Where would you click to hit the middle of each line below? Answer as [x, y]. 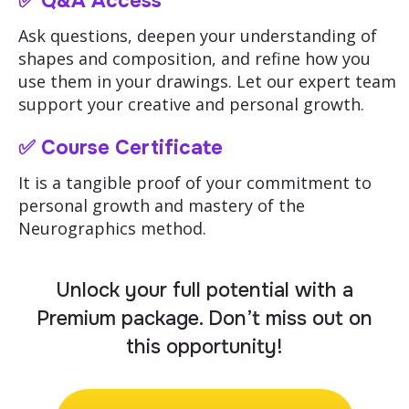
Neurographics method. [112, 229]
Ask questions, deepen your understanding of [198, 36]
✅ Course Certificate [121, 148]
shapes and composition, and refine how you [194, 59]
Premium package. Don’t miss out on [204, 319]
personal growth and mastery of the [162, 206]
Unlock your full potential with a [204, 291]
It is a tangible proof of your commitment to [195, 183]
